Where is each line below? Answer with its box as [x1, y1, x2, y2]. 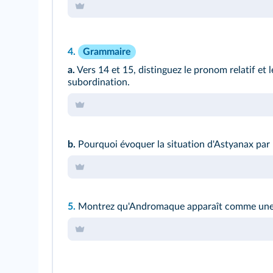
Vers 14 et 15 [77, 65, 133, 76]
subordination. [68, 77, 130, 88]
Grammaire [83, 47, 131, 57]
